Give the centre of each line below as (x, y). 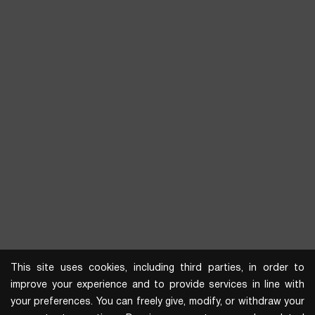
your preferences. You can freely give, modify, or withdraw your (157, 302)
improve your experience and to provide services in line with (157, 285)
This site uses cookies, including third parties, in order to (157, 268)
